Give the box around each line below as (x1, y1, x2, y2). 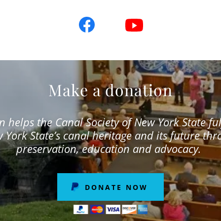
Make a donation (48, 79, 173, 101)
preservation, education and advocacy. (16, 141, 202, 156)
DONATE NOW (85, 182, 148, 192)
